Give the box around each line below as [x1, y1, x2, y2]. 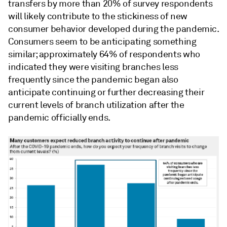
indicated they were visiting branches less [8, 61, 178, 72]
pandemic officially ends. [8, 111, 110, 123]
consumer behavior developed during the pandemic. [8, 23, 219, 34]
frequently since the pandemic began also [8, 73, 178, 85]
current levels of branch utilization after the [8, 99, 184, 110]
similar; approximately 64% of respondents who [8, 48, 200, 60]
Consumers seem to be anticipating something [8, 35, 197, 47]
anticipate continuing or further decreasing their [8, 86, 205, 98]
